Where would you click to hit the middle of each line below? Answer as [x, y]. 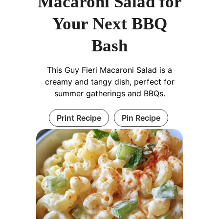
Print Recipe [79, 118]
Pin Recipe [141, 118]
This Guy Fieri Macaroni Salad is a [109, 70]
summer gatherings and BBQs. [109, 93]
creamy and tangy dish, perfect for [109, 81]
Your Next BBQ [109, 23]
